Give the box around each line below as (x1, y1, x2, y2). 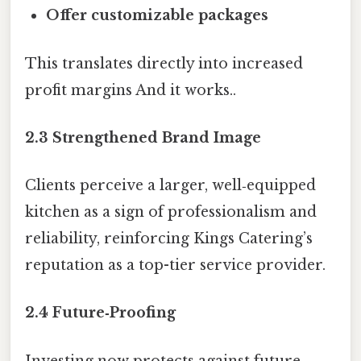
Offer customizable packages (46, 6, 269, 25)
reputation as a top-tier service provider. (25, 256, 326, 275)
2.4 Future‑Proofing (25, 304, 176, 322)
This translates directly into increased (25, 54, 303, 73)
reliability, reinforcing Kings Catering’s (25, 230, 313, 248)
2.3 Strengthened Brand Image (25, 128, 261, 147)
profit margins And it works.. (25, 81, 236, 99)
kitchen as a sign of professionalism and (25, 203, 317, 222)
